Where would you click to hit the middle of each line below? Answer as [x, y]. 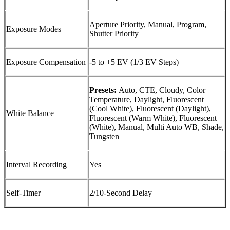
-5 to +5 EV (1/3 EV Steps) [134, 62]
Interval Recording [36, 164]
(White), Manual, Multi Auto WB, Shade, [157, 127]
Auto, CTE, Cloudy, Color [162, 90]
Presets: [104, 90]
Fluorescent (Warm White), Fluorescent [153, 118]
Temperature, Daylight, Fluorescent [147, 99]
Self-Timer [23, 193]
